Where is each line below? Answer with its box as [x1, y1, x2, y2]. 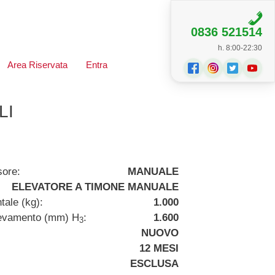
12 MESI [139, 242, 179, 254]
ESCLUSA [130, 258, 179, 269]
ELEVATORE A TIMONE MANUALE [12, 181, 179, 193]
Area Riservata [7, 60, 68, 70]
